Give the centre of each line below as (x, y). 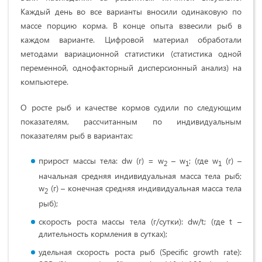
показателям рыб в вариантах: (77, 136)
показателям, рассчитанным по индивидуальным (131, 122)
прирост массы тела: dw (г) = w (101, 161)
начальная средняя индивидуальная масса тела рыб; (140, 176)
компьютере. (44, 82)
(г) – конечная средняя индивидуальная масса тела (145, 188)
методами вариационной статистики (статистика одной (131, 54)
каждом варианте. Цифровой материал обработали (131, 40)
